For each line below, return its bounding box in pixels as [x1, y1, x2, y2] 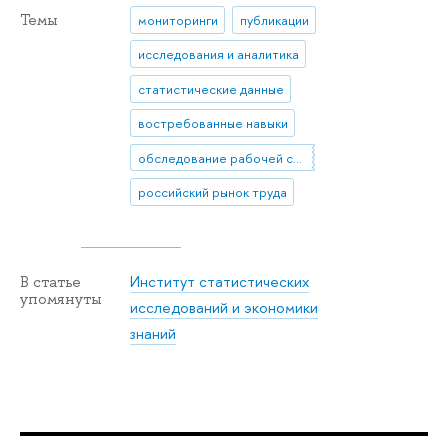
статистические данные [137, 79, 284, 98]
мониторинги [137, 10, 218, 29]
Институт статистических [130, 270, 310, 292]
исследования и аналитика [137, 45, 299, 64]
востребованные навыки [137, 114, 288, 133]
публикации [239, 10, 309, 29]
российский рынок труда [137, 182, 287, 201]
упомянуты [20, 289, 102, 310]
